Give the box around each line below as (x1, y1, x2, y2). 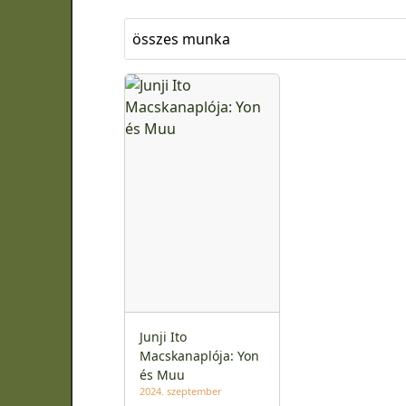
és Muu (140, 366, 185, 384)
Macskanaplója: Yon (140, 347, 259, 365)
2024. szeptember (140, 384, 222, 399)
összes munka (132, 28, 230, 49)
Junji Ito (140, 328, 187, 346)
